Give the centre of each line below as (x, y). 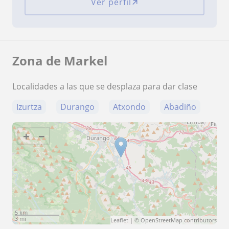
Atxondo (129, 107)
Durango (77, 107)
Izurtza (29, 107)
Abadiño (180, 107)
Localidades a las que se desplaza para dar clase (105, 86)
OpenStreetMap (162, 220)
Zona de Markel (60, 60)
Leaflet (119, 220)
